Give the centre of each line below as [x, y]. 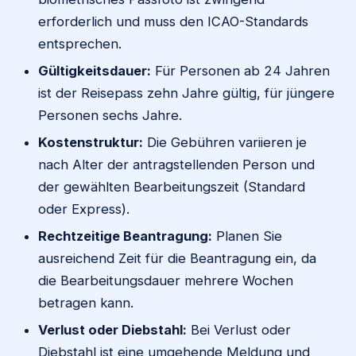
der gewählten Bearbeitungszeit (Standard [172, 186]
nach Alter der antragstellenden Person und [176, 164]
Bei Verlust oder [239, 329]
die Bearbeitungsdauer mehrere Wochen [166, 280]
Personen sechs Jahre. [110, 115]
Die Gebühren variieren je [225, 142]
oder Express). [84, 209]
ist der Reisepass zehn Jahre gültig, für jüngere [186, 93]
